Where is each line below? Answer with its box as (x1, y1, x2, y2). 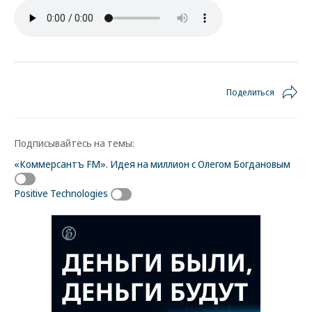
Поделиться (226, 86, 274, 98)
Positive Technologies (14, 185, 108, 200)
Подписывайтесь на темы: (14, 136, 134, 150)
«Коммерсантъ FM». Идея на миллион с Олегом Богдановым (14, 157, 290, 171)
